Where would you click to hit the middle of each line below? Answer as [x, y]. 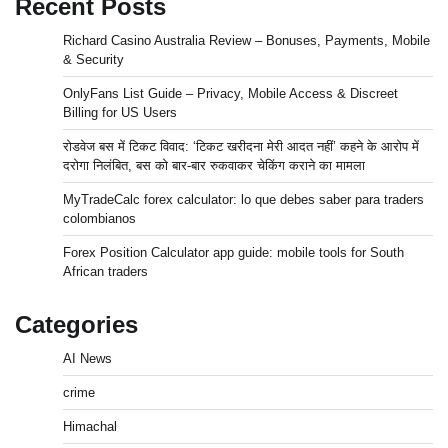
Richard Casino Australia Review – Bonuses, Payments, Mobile [246, 41]
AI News [87, 359]
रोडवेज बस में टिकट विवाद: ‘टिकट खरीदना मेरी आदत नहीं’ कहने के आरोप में [241, 147]
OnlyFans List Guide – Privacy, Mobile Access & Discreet [230, 94]
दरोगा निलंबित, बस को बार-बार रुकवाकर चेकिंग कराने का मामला [214, 166]
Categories [76, 325]
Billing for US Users [120, 113]
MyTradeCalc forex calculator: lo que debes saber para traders [243, 200]
